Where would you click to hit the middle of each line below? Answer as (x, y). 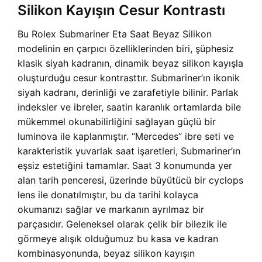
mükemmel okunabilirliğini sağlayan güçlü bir (117, 122)
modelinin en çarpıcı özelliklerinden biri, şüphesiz (126, 49)
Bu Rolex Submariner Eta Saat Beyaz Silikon (115, 34)
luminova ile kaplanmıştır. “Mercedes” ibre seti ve (126, 137)
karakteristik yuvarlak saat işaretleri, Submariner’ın (129, 151)
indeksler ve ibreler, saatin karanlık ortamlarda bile (129, 107)
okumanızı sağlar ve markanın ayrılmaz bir (111, 210)
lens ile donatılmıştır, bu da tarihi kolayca (108, 195)
